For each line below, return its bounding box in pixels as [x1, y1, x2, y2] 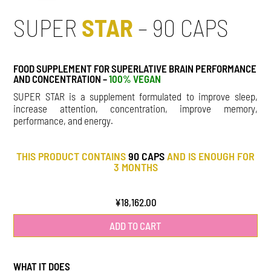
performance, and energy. [13, 114, 114, 126]
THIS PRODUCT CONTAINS [16, 149, 128, 163]
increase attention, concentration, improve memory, [13, 102, 258, 114]
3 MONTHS [113, 160, 158, 174]
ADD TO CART [109, 220, 162, 232]
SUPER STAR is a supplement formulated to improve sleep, [13, 90, 258, 102]
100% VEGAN [109, 72, 162, 85]
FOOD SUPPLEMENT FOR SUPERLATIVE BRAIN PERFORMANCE [13, 62, 257, 74]
